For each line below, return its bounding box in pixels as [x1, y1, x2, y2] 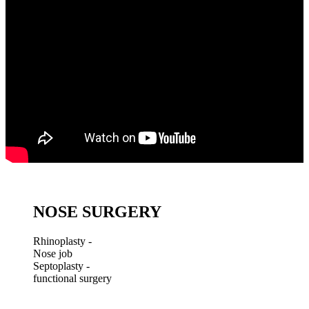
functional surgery [33, 272, 112, 285]
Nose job [33, 248, 72, 260]
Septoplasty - [33, 260, 90, 272]
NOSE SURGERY [33, 203, 161, 221]
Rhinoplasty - [33, 235, 92, 248]
